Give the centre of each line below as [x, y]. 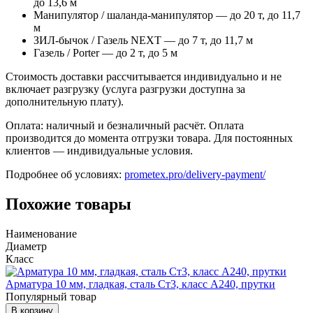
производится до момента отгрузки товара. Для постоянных [149, 138]
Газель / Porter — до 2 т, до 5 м [105, 53]
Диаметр [26, 247]
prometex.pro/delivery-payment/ [195, 175]
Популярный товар [51, 297]
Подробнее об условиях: [65, 175]
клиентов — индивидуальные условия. [99, 151]
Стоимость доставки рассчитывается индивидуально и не [144, 77]
